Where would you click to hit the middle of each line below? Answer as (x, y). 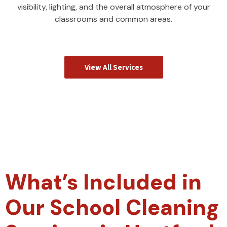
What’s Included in (103, 182)
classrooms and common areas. (113, 19)
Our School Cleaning (112, 208)
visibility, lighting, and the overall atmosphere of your (113, 7)
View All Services (113, 67)
